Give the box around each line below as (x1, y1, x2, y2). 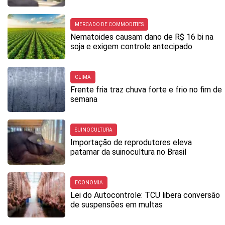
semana (70, 94, 97, 104)
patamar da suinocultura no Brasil (70, 147, 186, 157)
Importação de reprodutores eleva (70, 137, 192, 147)
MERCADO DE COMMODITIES (75, 21, 144, 27)
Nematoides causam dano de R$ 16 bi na (70, 32, 213, 42)
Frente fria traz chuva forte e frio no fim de (70, 84, 222, 94)
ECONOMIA (75, 179, 103, 185)
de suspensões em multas (70, 199, 163, 209)
